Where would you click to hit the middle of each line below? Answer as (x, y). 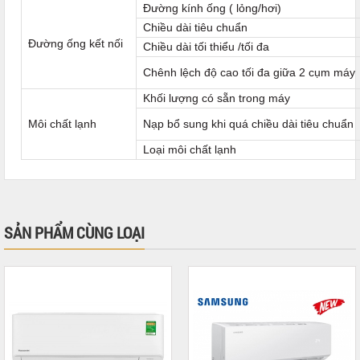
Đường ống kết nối (76, 44)
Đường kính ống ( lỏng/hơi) (212, 8)
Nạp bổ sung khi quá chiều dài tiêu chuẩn (248, 124)
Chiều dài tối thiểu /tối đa (206, 47)
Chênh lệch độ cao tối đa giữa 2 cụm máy (249, 73)
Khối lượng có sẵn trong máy (217, 98)
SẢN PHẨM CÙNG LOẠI (74, 233)
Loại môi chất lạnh (190, 150)
